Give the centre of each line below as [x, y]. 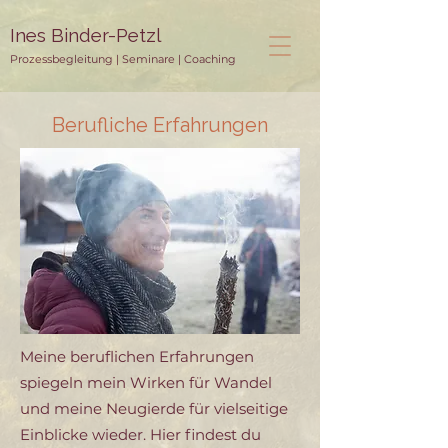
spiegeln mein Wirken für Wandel [146, 382]
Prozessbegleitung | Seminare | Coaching [123, 59]
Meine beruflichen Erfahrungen [137, 356]
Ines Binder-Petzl [85, 35]
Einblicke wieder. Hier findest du [140, 434]
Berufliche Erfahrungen [160, 125]
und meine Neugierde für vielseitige [154, 408]
